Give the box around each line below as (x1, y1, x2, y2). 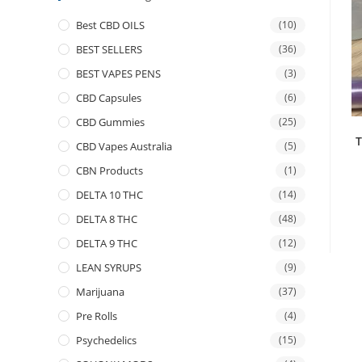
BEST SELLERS (76, 42, 142, 57)
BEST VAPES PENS (76, 66, 161, 81)
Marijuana (76, 284, 124, 299)
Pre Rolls (76, 309, 117, 323)
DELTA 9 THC (76, 236, 137, 250)
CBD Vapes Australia (76, 139, 172, 154)
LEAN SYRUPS (76, 260, 141, 275)
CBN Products (76, 163, 143, 178)
